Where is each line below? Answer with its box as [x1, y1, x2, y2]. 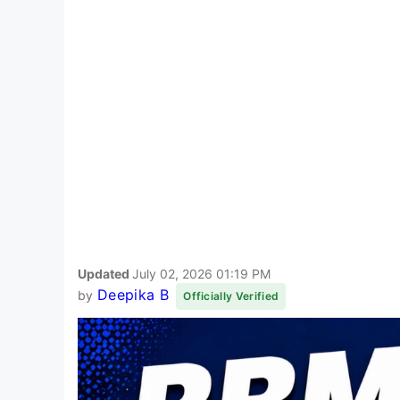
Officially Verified [183, 288, 279, 303]
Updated [78, 265, 132, 281]
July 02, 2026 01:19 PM [132, 265, 271, 281]
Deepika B [96, 285, 169, 304]
